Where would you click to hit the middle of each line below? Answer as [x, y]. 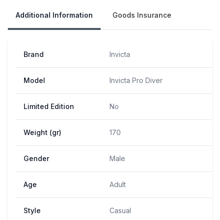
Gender [36, 158]
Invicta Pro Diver [136, 80]
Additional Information [54, 15]
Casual [120, 210]
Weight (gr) [42, 132]
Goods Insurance [142, 15]
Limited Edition [49, 106]
